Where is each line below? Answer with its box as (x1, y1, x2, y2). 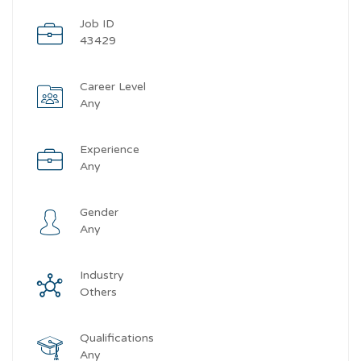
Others (80, 284, 117, 299)
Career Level (80, 79, 146, 93)
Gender (80, 205, 118, 219)
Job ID (80, 16, 114, 31)
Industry (80, 268, 124, 282)
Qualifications (80, 330, 154, 345)
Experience (80, 142, 139, 156)
